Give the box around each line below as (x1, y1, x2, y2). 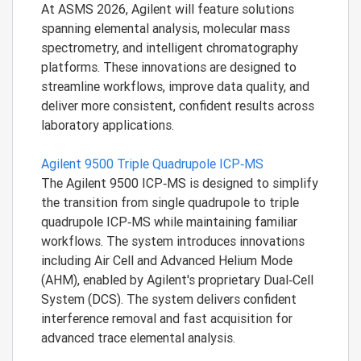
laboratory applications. (41, 117, 174, 133)
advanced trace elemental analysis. (41, 330, 235, 346)
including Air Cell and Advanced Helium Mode (41, 252, 293, 268)
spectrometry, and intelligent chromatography (41, 39, 298, 56)
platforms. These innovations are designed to (41, 59, 297, 75)
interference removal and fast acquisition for (41, 310, 293, 326)
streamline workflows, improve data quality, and (41, 78, 309, 94)
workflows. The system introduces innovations (41, 233, 305, 249)
